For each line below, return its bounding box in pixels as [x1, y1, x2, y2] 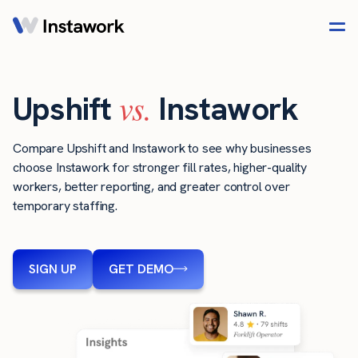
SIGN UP [29, 260, 77, 277]
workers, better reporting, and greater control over [13, 178, 290, 196]
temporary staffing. [13, 197, 117, 215]
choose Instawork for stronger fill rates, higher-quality [13, 159, 308, 177]
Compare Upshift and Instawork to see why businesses [13, 140, 312, 157]
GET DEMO [109, 260, 173, 277]
